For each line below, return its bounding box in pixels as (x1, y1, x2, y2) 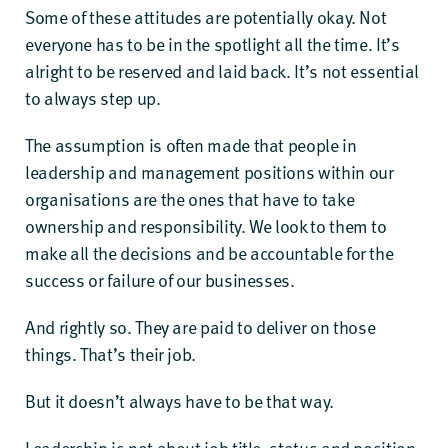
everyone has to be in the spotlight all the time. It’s (25, 30, 400, 57)
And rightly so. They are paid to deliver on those (25, 313, 376, 340)
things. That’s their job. (25, 340, 196, 367)
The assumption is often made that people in (25, 131, 357, 158)
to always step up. (25, 84, 161, 111)
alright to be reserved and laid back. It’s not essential (25, 57, 419, 84)
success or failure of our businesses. (25, 266, 295, 293)
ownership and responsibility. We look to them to (25, 212, 387, 239)
